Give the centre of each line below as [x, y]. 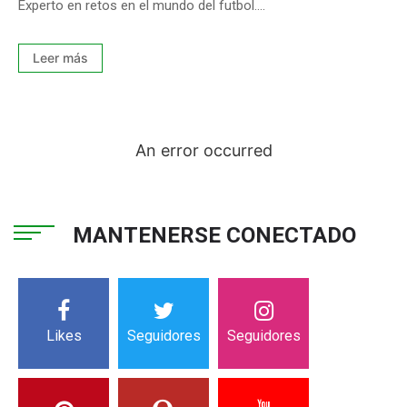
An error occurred [203, 150]
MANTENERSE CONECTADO [214, 235]
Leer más [60, 57]
